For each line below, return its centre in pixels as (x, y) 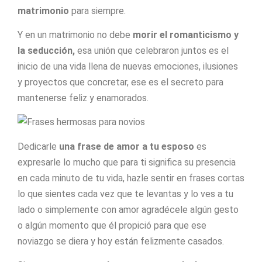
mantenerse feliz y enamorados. (83, 98)
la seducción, (46, 50)
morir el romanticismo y (186, 35)
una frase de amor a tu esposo (127, 146)
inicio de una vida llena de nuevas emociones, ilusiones (128, 66)
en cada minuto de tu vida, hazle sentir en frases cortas (131, 178)
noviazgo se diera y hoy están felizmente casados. (121, 241)
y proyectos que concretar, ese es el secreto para (120, 82)
